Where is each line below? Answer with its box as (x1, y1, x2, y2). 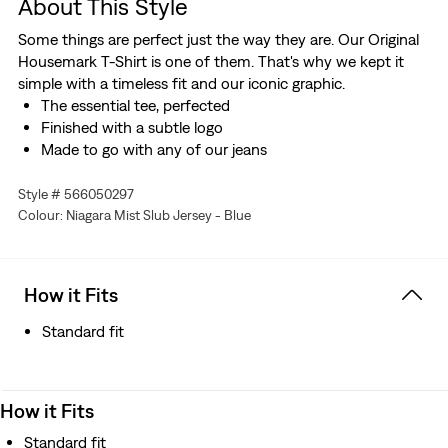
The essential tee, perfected (40, 96, 230, 115)
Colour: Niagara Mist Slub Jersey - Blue (17, 207, 251, 224)
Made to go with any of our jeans (40, 140, 267, 159)
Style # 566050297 (17, 186, 134, 203)
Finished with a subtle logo (40, 118, 223, 137)
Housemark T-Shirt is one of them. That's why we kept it (17, 52, 404, 71)
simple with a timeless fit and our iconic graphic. (17, 74, 345, 93)
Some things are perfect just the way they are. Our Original (17, 30, 419, 49)
